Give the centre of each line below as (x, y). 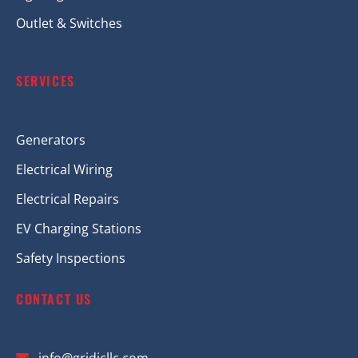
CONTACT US (54, 299)
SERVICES (46, 81)
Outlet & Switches (69, 24)
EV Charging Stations (79, 229)
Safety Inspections (71, 259)
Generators (51, 140)
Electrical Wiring (64, 170)
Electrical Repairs (68, 199)
